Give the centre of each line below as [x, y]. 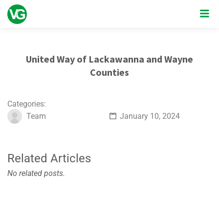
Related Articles [49, 158]
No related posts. [36, 173]
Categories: [27, 104]
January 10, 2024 [149, 116]
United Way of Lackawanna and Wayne [109, 59]
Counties [109, 72]
